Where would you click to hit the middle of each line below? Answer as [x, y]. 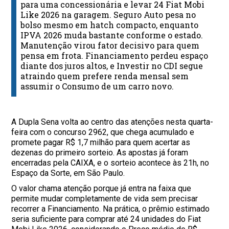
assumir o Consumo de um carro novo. [97, 86]
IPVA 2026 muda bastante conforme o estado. [112, 35]
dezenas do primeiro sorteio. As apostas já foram [100, 153]
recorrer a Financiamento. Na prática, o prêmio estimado [111, 209]
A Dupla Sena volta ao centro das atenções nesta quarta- [112, 122]
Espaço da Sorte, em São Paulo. [68, 173]
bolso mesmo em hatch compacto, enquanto [110, 25]
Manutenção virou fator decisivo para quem [110, 45]
